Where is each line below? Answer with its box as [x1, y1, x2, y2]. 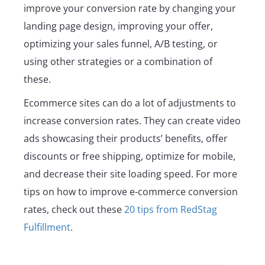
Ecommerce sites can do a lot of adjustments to [24, 96, 236, 110]
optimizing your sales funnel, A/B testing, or [24, 37, 218, 51]
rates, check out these [24, 203, 124, 216]
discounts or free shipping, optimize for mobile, [24, 150, 235, 163]
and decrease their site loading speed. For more [24, 167, 237, 181]
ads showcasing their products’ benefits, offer [24, 132, 228, 146]
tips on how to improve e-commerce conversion [24, 185, 238, 199]
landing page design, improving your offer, [24, 20, 213, 33]
